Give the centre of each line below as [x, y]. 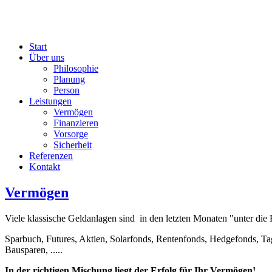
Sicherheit [73, 145]
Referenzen [51, 156]
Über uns [47, 57]
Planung [69, 79]
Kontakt [45, 167]
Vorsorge [71, 134]
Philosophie [76, 68]
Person [66, 90]
